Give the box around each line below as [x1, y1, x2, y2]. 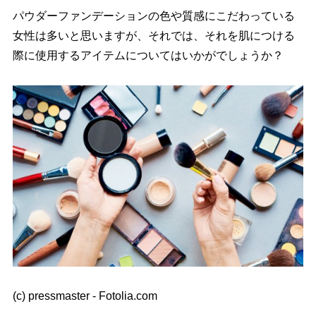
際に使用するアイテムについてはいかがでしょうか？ [12, 49, 284, 61]
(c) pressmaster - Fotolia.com [12, 290, 157, 303]
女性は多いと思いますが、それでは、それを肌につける [12, 30, 295, 42]
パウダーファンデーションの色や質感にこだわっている [12, 10, 295, 22]
